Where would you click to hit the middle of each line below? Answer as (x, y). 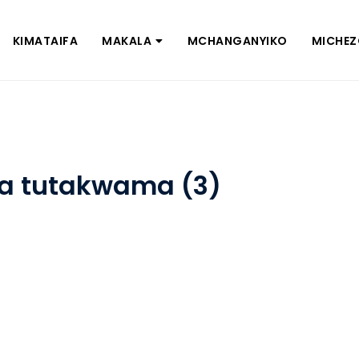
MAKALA (127, 40)
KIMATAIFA (45, 40)
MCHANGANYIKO (237, 40)
